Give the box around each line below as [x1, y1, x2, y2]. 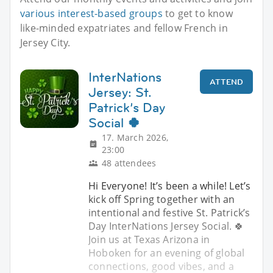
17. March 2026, [102, 131, 168, 143]
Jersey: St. [88, 83, 152, 101]
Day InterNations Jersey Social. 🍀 [88, 219, 244, 233]
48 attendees [102, 157, 157, 169]
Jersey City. [20, 35, 71, 49]
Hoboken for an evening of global [88, 246, 245, 260]
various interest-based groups [20, 6, 163, 20]
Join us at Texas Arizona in [88, 232, 210, 246]
